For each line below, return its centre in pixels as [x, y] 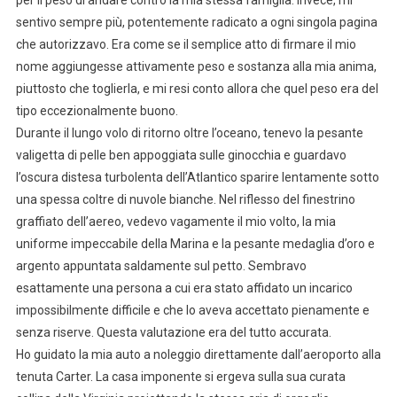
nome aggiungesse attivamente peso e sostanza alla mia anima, [196, 66]
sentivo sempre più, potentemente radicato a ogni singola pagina [196, 22]
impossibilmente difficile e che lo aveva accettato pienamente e [192, 310]
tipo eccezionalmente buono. [97, 110]
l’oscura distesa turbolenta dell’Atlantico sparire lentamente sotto [197, 177]
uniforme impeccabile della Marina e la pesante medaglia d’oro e [195, 243]
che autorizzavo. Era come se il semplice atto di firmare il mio [186, 44]
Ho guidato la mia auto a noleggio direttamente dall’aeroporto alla [198, 354]
